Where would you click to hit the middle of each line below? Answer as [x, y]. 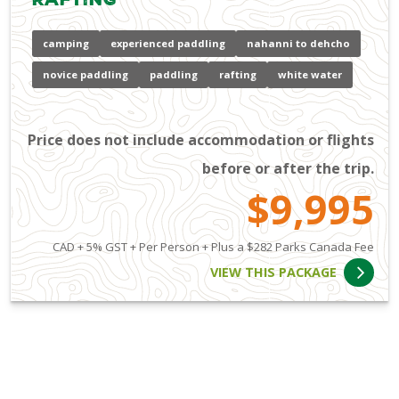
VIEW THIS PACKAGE [274, 273]
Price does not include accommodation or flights [201, 139]
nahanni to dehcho [298, 44]
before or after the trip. [288, 168]
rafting [238, 75]
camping [66, 44]
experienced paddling [168, 44]
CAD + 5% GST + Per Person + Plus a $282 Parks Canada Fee [213, 246]
